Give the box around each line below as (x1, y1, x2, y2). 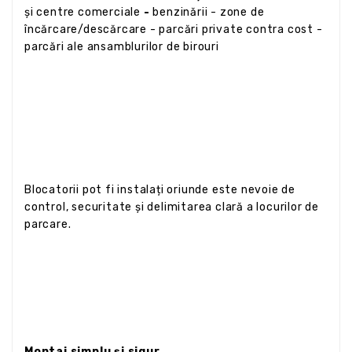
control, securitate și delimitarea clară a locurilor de (24, 200, 319, 214)
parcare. (24, 217, 71, 231)
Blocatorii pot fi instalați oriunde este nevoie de (24, 182, 295, 196)
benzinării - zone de (149, 5, 265, 19)
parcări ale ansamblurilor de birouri (24, 39, 222, 53)
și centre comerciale (24, 5, 141, 19)
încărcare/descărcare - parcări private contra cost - (24, 22, 323, 36)
